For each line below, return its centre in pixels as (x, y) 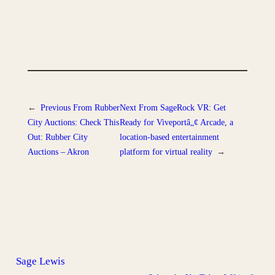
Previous (55, 107)
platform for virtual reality (166, 151)
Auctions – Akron (58, 151)
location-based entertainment (170, 137)
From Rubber (96, 107)
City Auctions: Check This (73, 122)
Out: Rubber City (57, 137)
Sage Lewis (41, 261)
